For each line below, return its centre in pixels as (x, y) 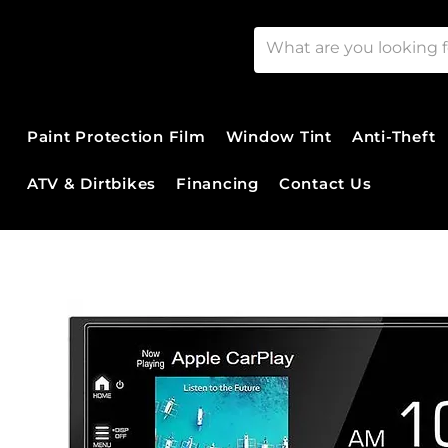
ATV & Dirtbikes (91, 183)
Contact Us (325, 183)
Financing (217, 183)
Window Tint (278, 136)
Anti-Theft (393, 136)
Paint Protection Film (116, 136)
